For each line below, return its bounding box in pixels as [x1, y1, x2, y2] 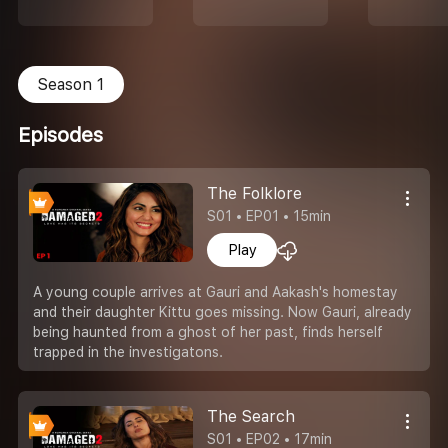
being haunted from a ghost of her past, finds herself [33, 323, 383, 340]
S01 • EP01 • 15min [207, 207, 332, 224]
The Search [207, 406, 296, 426]
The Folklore [207, 183, 303, 203]
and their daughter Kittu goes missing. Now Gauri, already [33, 303, 412, 320]
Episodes [18, 123, 103, 148]
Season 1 [38, 74, 104, 94]
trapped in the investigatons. [33, 343, 223, 360]
